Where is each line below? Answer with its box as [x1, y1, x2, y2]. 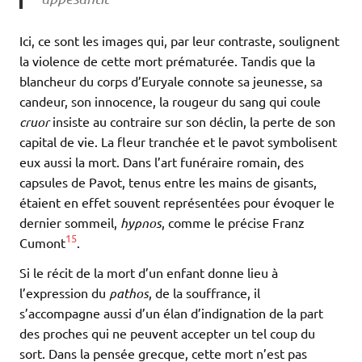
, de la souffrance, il [149, 284, 260, 301]
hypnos [120, 213, 162, 231]
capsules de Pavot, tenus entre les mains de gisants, [19, 173, 317, 190]
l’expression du [19, 284, 109, 301]
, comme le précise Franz [162, 213, 305, 230]
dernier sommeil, [19, 213, 120, 230]
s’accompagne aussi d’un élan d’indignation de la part [19, 304, 323, 321]
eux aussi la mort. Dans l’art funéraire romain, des [19, 153, 304, 170]
